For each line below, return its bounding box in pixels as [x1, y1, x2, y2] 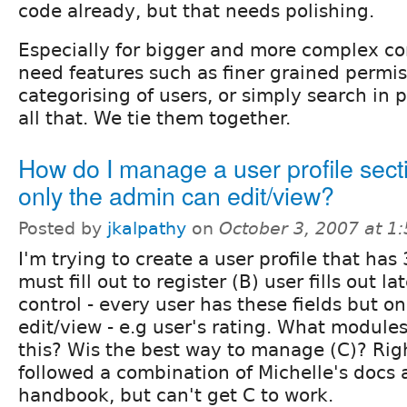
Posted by [18, 218, 107, 238]
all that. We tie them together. [18, 106, 291, 129]
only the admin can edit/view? [18, 176, 334, 213]
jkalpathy [107, 218, 186, 238]
